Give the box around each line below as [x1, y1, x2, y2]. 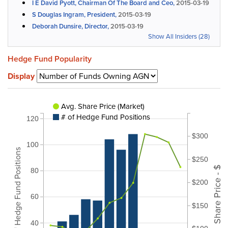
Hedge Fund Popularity [8, 53, 92, 65]
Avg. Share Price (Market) [61, 100, 145, 112]
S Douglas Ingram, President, [32, 10, 117, 19]
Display [8, 70, 35, 82]
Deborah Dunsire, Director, [32, 21, 109, 31]
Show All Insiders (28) [148, 32, 210, 41]
